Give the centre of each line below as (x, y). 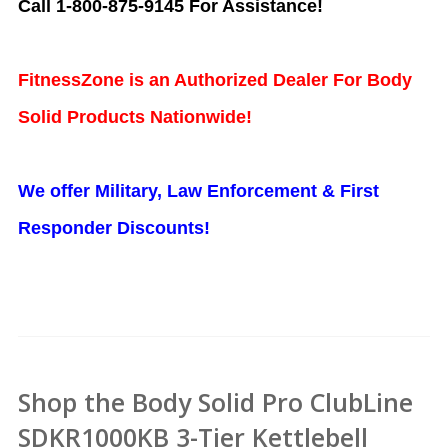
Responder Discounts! (114, 228)
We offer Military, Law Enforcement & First (198, 191)
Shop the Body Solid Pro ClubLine (215, 402)
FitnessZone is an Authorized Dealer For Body (215, 80)
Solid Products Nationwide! (135, 117)
